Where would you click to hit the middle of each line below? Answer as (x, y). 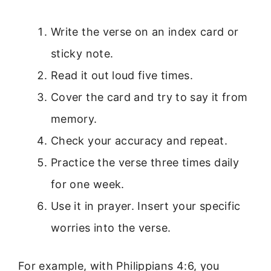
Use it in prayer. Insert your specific (146, 206)
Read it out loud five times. (122, 76)
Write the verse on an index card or (145, 32)
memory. (74, 119)
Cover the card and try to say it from (149, 97)
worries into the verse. (111, 228)
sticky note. (82, 54)
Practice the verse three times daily (145, 163)
